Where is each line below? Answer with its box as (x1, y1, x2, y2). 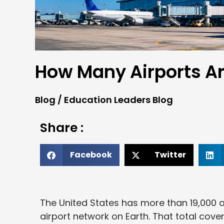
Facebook (70, 149, 112, 161)
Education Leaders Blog (64, 93, 173, 106)
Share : (40, 119, 83, 137)
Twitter (154, 149, 186, 161)
